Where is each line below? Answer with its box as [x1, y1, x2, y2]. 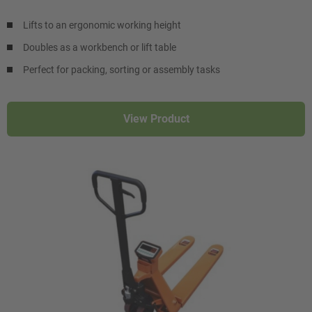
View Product [123, 112, 189, 126]
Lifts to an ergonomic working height [23, 19, 181, 31]
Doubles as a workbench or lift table [23, 42, 176, 54]
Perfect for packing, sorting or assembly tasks [23, 64, 220, 76]
